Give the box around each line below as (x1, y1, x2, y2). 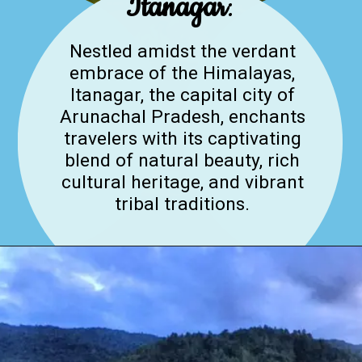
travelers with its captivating (63, 128, 301, 150)
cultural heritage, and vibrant (61, 171, 304, 194)
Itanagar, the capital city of (69, 84, 295, 107)
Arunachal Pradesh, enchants (59, 106, 305, 128)
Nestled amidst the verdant (69, 40, 296, 63)
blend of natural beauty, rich (65, 149, 301, 172)
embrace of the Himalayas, (69, 62, 296, 85)
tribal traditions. (115, 193, 250, 216)
